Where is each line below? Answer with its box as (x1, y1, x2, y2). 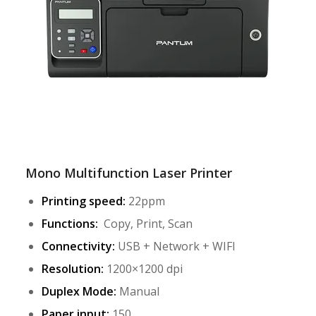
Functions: (41, 216, 98, 231)
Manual (116, 284, 159, 299)
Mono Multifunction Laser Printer (25, 164, 232, 181)
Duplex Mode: (41, 284, 116, 299)
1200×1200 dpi (103, 261, 183, 276)
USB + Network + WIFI (114, 238, 236, 254)
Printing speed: (41, 193, 126, 209)
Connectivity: (41, 238, 115, 254)
